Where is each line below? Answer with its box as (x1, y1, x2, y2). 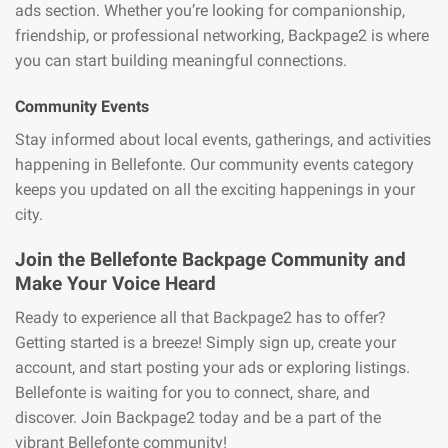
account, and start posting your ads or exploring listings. (15, 358, 410, 378)
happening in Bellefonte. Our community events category (15, 154, 414, 174)
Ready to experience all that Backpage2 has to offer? (15, 308, 386, 328)
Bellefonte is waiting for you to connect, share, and (15, 383, 370, 403)
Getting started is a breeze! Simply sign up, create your (15, 333, 396, 353)
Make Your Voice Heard (15, 271, 216, 295)
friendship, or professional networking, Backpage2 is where (15, 26, 429, 46)
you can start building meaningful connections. (15, 51, 347, 71)
